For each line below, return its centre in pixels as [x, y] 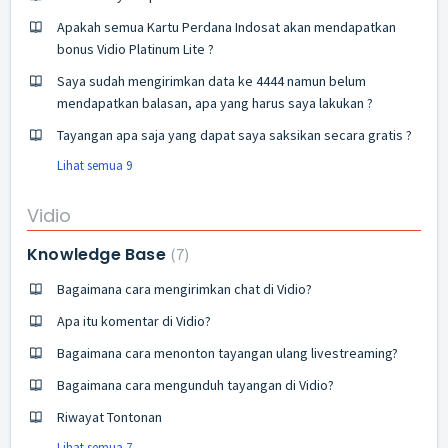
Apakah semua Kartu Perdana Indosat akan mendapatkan [226, 26]
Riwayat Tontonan [109, 417]
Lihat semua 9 [94, 165]
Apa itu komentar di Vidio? [134, 321]
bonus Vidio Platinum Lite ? [135, 48]
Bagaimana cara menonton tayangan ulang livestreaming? [227, 353]
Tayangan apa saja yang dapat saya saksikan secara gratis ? [234, 134]
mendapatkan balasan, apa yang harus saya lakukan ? [215, 102]
